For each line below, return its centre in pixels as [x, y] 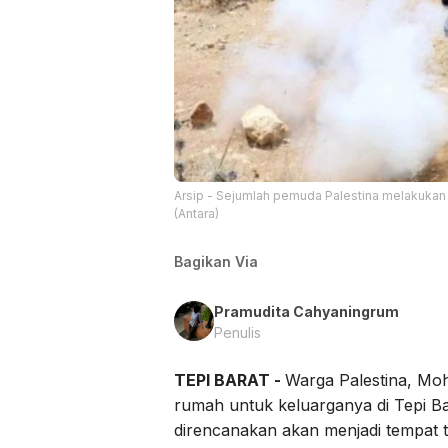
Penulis [237, 332]
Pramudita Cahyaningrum [306, 311]
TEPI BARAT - [229, 379]
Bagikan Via [216, 261]
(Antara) [196, 213]
